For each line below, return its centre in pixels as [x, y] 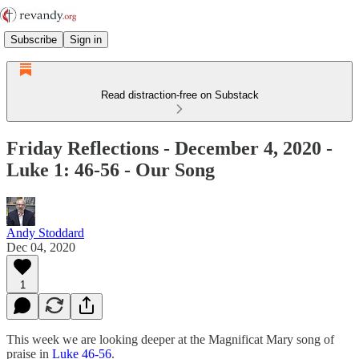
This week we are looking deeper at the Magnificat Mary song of [170, 339]
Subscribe [34, 39]
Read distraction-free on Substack [179, 95]
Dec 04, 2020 [41, 247]
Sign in [86, 39]
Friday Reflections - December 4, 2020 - [169, 148]
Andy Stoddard [45, 232]
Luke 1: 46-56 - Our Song [111, 169]
